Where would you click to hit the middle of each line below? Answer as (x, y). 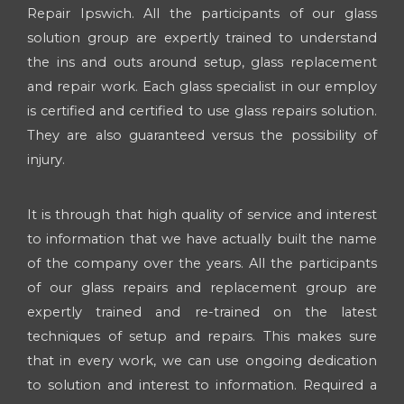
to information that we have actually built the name (202, 239)
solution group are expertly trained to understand (202, 37)
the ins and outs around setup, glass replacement (202, 62)
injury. (46, 159)
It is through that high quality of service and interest (202, 215)
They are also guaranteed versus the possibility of (202, 135)
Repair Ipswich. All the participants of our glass (202, 13)
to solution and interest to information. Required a (202, 386)
